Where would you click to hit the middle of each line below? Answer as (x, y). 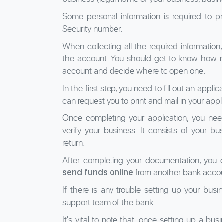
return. (74, 142)
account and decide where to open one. (134, 70)
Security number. (92, 28)
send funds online (99, 172)
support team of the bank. (109, 202)
